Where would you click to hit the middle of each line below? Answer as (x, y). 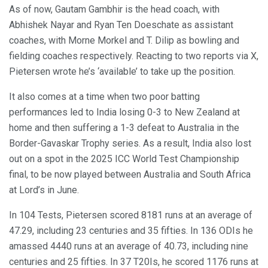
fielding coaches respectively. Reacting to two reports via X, (134, 56)
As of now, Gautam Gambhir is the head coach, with (114, 9)
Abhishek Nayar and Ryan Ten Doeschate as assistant (121, 25)
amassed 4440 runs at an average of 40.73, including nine (129, 246)
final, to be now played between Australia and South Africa (130, 174)
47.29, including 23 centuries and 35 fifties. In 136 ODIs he (131, 230)
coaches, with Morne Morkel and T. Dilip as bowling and (124, 40)
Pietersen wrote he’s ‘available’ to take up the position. (122, 71)
